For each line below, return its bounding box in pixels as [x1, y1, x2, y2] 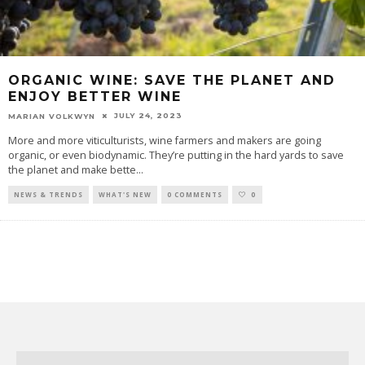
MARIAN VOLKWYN [8, 111, 95, 121]
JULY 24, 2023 [114, 111, 182, 120]
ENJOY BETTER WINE [8, 88, 182, 104]
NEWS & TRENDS [14, 189, 83, 199]
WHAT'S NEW [99, 189, 152, 199]
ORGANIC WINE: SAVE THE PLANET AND [8, 72, 336, 88]
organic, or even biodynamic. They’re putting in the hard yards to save [8, 147, 344, 162]
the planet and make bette [8, 162, 136, 177]
